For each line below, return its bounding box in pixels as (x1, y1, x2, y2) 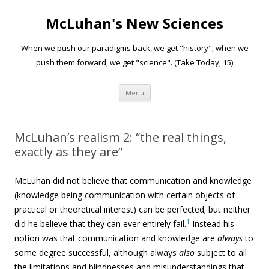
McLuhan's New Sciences (46, 13, 223, 33)
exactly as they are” (14, 144, 122, 160)
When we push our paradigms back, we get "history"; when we (20, 43, 249, 53)
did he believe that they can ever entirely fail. (14, 218, 186, 229)
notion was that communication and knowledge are (14, 232, 217, 244)
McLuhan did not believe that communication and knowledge (14, 175, 252, 186)
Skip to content (150, 82, 210, 94)
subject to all (195, 247, 247, 258)
